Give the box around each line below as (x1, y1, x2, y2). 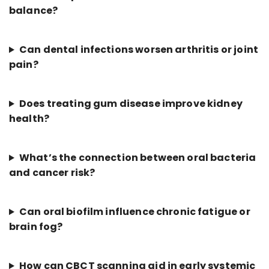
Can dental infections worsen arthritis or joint (19, 43, 258, 57)
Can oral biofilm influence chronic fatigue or (19, 205, 250, 219)
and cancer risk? (9, 166, 95, 180)
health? (9, 112, 50, 126)
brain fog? (9, 220, 63, 234)
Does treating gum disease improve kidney (19, 97, 243, 111)
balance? (9, 4, 58, 18)
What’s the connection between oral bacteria (19, 151, 256, 165)
